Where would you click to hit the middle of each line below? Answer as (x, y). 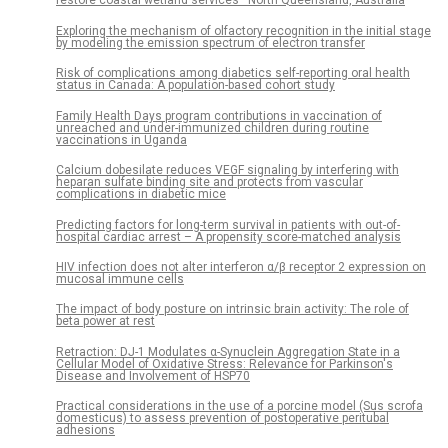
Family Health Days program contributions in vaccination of (219, 115)
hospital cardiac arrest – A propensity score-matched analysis (228, 236)
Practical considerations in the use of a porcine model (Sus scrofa (239, 406)
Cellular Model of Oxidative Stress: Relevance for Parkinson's (224, 363)
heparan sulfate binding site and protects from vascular (209, 182)
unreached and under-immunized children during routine (212, 127)
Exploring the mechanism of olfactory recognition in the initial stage (243, 30)
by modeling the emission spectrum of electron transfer (210, 42)
